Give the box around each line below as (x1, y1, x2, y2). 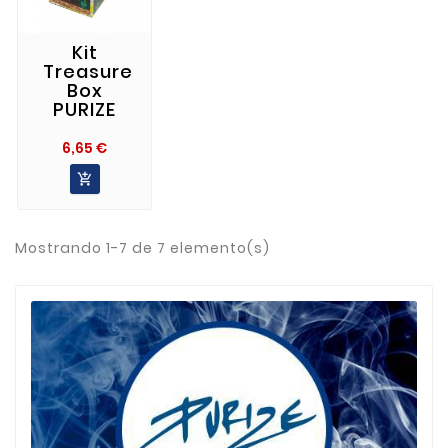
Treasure (43, 58, 133, 84)
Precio (106, 135, 162, 156)
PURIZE (53, 96, 117, 122)
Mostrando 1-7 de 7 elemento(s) (15, 237, 270, 258)
